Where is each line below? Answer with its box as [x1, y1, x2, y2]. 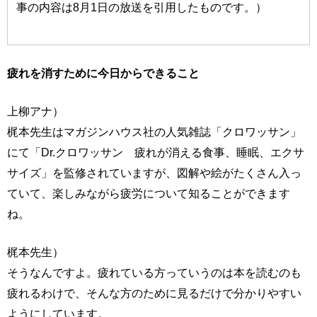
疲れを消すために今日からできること [7, 66, 200, 79]
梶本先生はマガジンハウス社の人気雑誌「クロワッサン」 [7, 125, 301, 138]
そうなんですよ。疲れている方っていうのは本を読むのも [7, 265, 301, 279]
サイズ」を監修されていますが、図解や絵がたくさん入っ [7, 166, 301, 179]
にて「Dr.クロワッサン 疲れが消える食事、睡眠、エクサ [7, 145, 304, 158]
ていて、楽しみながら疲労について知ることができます [7, 186, 290, 200]
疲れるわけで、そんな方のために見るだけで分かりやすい [7, 286, 301, 299]
